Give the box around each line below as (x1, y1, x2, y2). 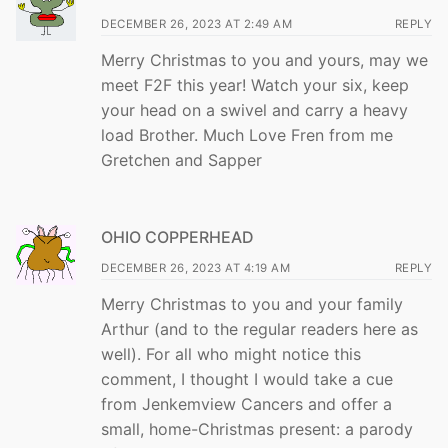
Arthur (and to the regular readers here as (101, 319, 418, 340)
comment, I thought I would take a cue (101, 369, 393, 390)
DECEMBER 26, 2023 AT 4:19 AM (101, 261, 290, 276)
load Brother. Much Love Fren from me (101, 125, 393, 146)
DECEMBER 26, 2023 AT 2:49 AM (101, 17, 292, 32)
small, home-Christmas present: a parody (101, 419, 413, 440)
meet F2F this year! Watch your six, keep (101, 75, 409, 96)
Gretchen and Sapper (101, 150, 262, 171)
